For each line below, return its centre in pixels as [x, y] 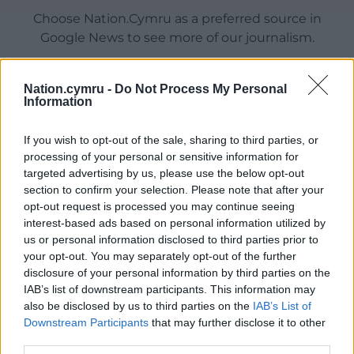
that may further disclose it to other [237, 322]
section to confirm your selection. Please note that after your [174, 189]
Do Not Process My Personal [201, 88]
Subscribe [60, 230]
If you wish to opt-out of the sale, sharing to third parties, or [171, 139]
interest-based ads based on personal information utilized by [175, 222]
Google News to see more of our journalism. [177, 38]
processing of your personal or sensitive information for [161, 156]
